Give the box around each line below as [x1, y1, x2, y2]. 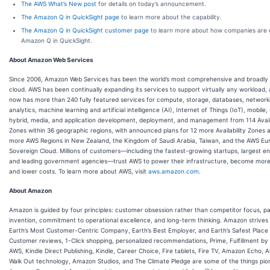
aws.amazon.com [148, 167, 199, 175]
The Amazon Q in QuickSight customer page [21, 26, 149, 34]
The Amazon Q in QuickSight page [21, 13, 119, 20]
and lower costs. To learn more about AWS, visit [9, 167, 148, 175]
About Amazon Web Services [9, 55, 93, 63]
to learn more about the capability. [119, 13, 222, 20]
